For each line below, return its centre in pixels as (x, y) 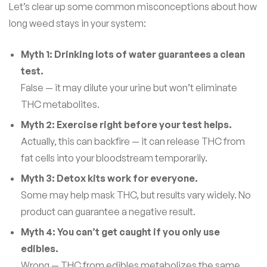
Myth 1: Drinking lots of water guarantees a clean (133, 55)
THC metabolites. (60, 105)
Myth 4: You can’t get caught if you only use (120, 232)
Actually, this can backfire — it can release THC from (133, 142)
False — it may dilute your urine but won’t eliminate (129, 88)
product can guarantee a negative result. (108, 212)
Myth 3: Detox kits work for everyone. (109, 178)
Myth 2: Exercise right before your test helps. (126, 125)
